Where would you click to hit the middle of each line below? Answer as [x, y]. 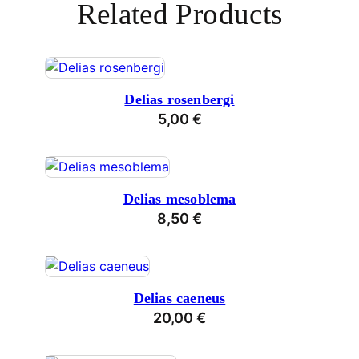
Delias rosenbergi [179, 100]
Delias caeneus [179, 298]
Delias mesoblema [179, 199]
